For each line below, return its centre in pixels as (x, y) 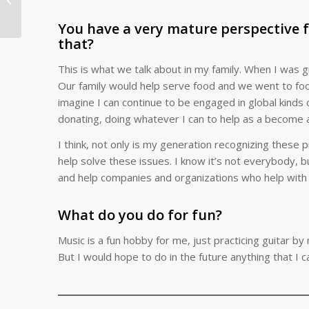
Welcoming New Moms (71, 8)
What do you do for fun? (140, 215)
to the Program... (58, 23)
